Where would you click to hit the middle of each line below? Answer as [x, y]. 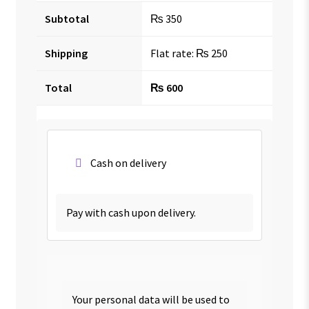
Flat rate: [173, 53]
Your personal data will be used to [151, 299]
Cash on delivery [128, 162]
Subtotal [67, 18]
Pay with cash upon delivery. [131, 213]
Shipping [66, 53]
